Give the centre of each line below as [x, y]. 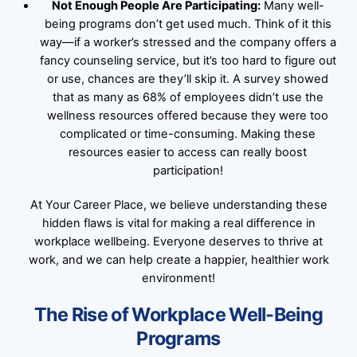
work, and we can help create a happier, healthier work [178, 260]
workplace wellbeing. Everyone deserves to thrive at [178, 242]
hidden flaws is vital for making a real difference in [178, 224]
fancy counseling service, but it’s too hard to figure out [188, 60]
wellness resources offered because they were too [188, 115]
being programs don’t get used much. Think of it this [188, 24]
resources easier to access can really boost [188, 152]
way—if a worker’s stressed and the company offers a [188, 42]
